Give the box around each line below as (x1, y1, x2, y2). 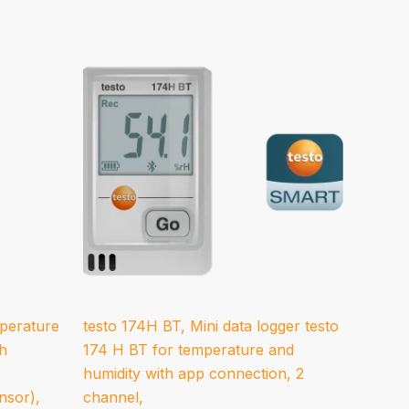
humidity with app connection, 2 (83, 363, 304, 383)
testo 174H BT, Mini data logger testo (83, 316, 339, 335)
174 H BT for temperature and (83, 340, 294, 359)
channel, (83, 387, 143, 406)
